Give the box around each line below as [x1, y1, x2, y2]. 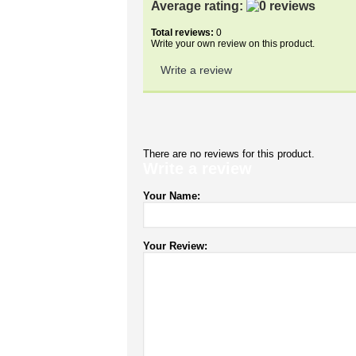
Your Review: [143, 240, 207, 252]
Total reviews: [151, 27, 214, 38]
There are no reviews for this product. [143, 148, 315, 160]
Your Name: [143, 190, 200, 202]
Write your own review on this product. [151, 38, 315, 49]
